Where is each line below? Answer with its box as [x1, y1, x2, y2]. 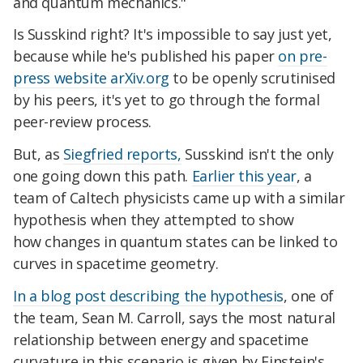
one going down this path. [13, 166, 192, 186]
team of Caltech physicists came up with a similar [13, 188, 345, 208]
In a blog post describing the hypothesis [13, 285, 284, 305]
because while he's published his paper [13, 46, 279, 66]
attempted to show [163, 210, 294, 230]
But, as [13, 144, 63, 164]
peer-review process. [13, 112, 156, 132]
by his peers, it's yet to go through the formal [13, 90, 320, 110]
